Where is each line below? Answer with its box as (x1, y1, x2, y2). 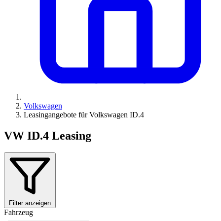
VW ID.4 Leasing (4, 129, 91, 142)
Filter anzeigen (9, 199, 51, 207)
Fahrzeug (4, 208, 33, 217)
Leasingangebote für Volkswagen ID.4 (24, 110, 144, 119)
